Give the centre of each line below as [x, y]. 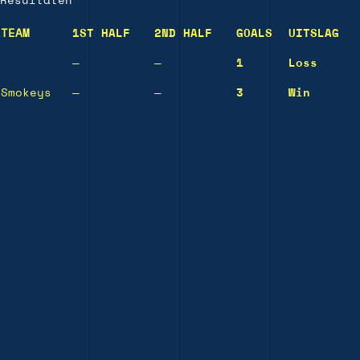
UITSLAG [314, 34]
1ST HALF [101, 34]
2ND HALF [183, 34]
